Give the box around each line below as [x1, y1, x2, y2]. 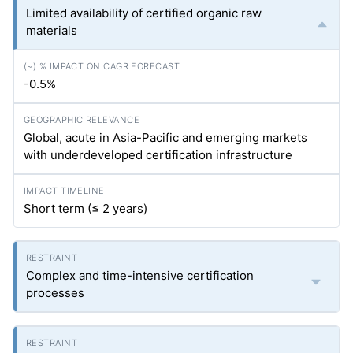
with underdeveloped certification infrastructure [24, 147, 292, 162]
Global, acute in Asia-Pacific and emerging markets [24, 130, 307, 145]
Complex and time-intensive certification [26, 268, 254, 283]
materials [26, 23, 77, 38]
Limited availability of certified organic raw [26, 6, 262, 20]
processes [26, 285, 84, 300]
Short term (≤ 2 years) [24, 201, 147, 216]
